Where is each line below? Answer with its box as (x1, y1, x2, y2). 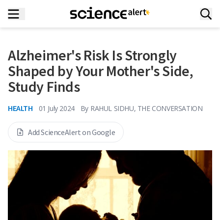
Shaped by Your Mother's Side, (8, 61, 193, 80)
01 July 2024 (38, 103, 75, 113)
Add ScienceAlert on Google (28, 127, 115, 137)
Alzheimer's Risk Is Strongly (8, 46, 177, 64)
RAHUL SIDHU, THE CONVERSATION (90, 103, 203, 113)
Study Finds (8, 77, 80, 96)
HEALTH (8, 103, 33, 113)
